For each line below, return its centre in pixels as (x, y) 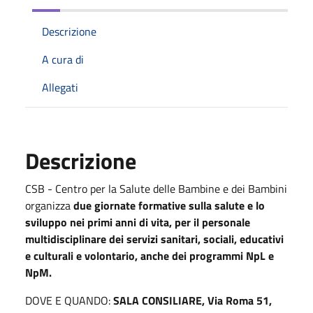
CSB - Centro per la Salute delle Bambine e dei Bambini (156, 188)
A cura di (63, 59)
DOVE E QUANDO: (68, 300)
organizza (49, 205)
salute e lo (240, 205)
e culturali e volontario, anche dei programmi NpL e (150, 255)
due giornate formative (130, 205)
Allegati (60, 87)
